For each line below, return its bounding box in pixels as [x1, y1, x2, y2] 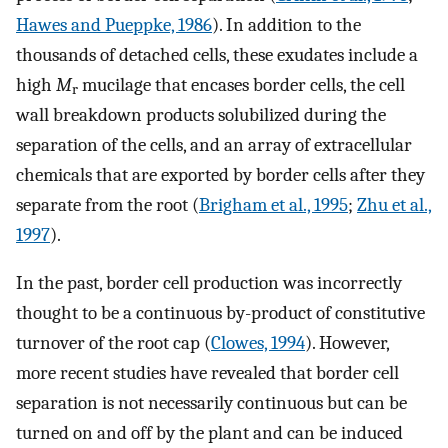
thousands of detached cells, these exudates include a [16, 43, 418, 66]
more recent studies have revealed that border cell [16, 362, 399, 385]
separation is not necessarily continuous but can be [16, 392, 407, 415]
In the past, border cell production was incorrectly [16, 272, 402, 295]
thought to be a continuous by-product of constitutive [16, 302, 425, 325]
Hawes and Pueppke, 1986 [16, 13, 212, 36]
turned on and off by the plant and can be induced [16, 422, 403, 445]
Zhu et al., [357, 193, 432, 216]
